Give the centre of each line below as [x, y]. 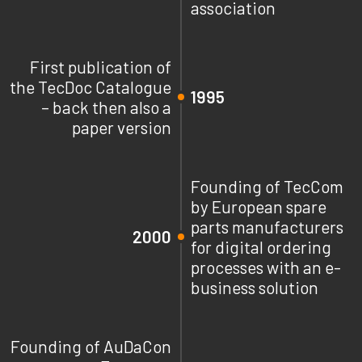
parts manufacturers [267, 226]
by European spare [259, 206]
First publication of [101, 66]
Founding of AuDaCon [91, 346]
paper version [122, 127]
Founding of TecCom [267, 186]
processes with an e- [266, 267]
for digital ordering [261, 246]
